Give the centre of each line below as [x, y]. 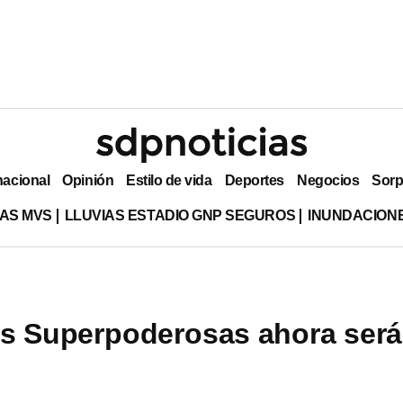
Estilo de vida [169, 180]
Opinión [88, 180]
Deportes [254, 180]
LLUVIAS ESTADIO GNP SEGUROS [180, 215]
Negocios [328, 180]
